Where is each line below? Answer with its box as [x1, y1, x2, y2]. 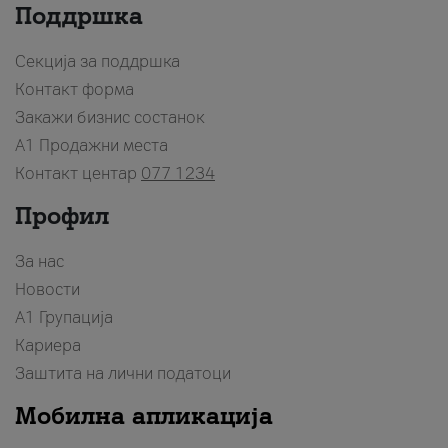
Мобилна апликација [15, 400, 273, 430]
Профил [15, 200, 109, 230]
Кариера [15, 335, 81, 355]
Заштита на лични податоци [15, 363, 231, 383]
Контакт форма [15, 79, 134, 99]
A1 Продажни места [15, 135, 168, 155]
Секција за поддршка [15, 51, 180, 71]
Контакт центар [15, 163, 141, 183]
